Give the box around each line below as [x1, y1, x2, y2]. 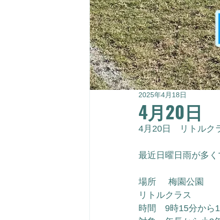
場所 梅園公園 [138, 177, 204, 187]
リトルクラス [138, 190, 192, 200]
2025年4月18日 [138, 91, 187, 99]
